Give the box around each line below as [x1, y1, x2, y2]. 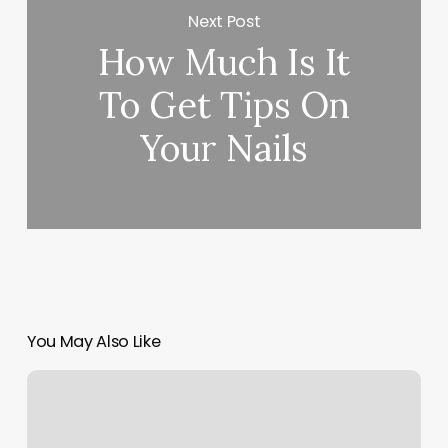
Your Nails [140, 125, 309, 172]
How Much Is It [98, 39, 351, 86]
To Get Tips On [98, 82, 350, 129]
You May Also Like [26, 330, 161, 354]
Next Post [188, 9, 261, 33]
